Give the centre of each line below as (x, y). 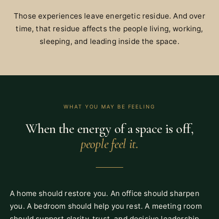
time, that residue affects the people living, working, (109, 28)
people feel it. (109, 144)
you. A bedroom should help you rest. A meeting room (106, 206)
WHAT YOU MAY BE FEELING (109, 107)
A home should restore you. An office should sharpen (105, 193)
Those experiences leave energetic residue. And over (109, 16)
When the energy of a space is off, (109, 129)
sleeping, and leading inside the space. (109, 41)
